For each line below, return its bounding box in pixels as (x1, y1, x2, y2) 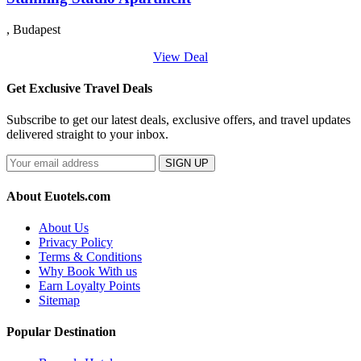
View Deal (153, 49, 208, 64)
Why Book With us (39, 263, 137, 278)
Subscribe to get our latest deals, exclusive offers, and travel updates (6, 113, 351, 127)
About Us (39, 220, 89, 234)
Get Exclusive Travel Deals (6, 81, 152, 96)
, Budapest (6, 22, 60, 36)
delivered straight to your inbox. (6, 127, 168, 142)
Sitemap (39, 293, 80, 307)
